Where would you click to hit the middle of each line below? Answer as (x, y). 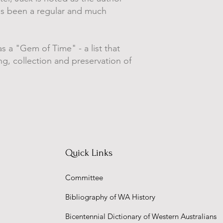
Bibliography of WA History (111, 197)
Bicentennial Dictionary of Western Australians (141, 216)
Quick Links (89, 153)
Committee (84, 177)
